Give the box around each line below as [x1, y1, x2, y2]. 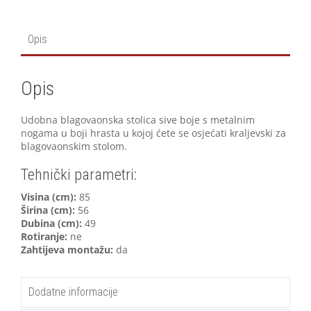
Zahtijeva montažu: [21, 242, 113, 256]
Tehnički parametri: [21, 165, 137, 183]
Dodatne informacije [28, 285, 118, 299]
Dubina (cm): [21, 216, 82, 230]
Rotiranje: [21, 229, 67, 243]
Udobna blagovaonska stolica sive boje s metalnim [21, 112, 255, 126]
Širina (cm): [21, 203, 75, 217]
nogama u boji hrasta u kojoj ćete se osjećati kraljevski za [21, 126, 286, 140]
